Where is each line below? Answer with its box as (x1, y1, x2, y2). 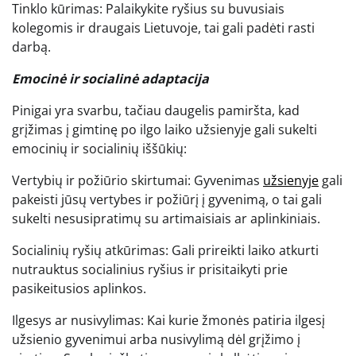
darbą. (12, 37, 51, 56)
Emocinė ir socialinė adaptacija (12, 69, 209, 87)
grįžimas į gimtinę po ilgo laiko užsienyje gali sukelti (12, 120, 317, 138)
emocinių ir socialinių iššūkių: (12, 139, 187, 157)
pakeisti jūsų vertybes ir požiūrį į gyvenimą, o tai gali (12, 190, 322, 208)
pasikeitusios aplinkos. (12, 279, 146, 297)
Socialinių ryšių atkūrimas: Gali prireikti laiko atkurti (12, 241, 319, 259)
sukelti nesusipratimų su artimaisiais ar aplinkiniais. (12, 209, 320, 227)
